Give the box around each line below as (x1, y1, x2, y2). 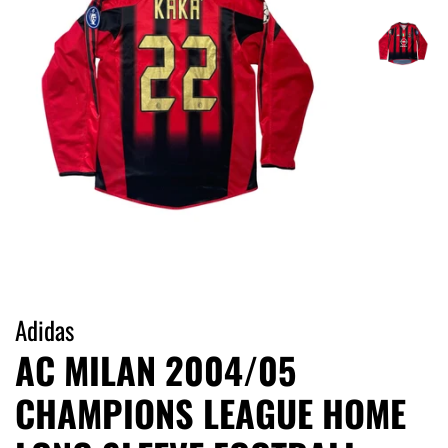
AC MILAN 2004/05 (15, 343, 296, 397)
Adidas (15, 311, 74, 349)
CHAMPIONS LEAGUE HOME (15, 386, 406, 440)
